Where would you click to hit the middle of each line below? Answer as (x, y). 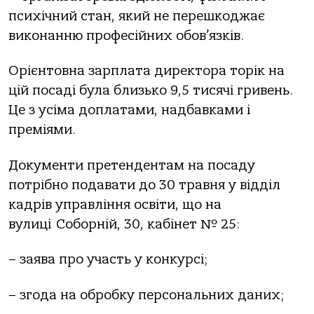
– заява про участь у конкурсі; (108, 260)
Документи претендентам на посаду (132, 165)
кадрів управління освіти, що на (115, 204)
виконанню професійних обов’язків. (126, 35)
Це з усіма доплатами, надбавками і (132, 110)
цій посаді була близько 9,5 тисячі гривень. (151, 91)
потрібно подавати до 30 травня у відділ (144, 185)
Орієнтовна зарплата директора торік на (146, 71)
